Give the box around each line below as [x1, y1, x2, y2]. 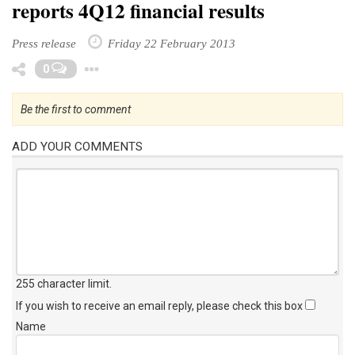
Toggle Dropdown [145, 59, 233, 72]
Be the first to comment [21, 102, 131, 116]
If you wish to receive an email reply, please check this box [16, 299, 305, 312]
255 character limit [16, 277, 109, 290]
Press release [12, 36, 76, 50]
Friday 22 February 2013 [105, 36, 235, 50]
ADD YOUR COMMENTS [12, 139, 143, 154]
